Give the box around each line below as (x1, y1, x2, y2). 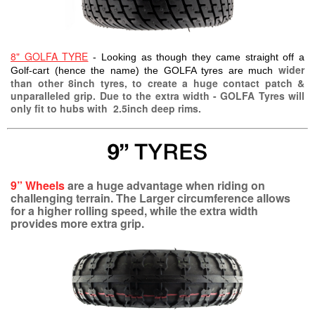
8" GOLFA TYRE (11, 49, 89, 64)
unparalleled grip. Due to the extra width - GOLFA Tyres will (11, 89, 304, 103)
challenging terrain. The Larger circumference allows (11, 190, 290, 207)
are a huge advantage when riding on (67, 177, 265, 194)
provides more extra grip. (11, 215, 144, 232)
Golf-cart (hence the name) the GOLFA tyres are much (11, 65, 274, 77)
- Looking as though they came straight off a (88, 51, 305, 63)
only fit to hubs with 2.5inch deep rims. (11, 101, 201, 116)
